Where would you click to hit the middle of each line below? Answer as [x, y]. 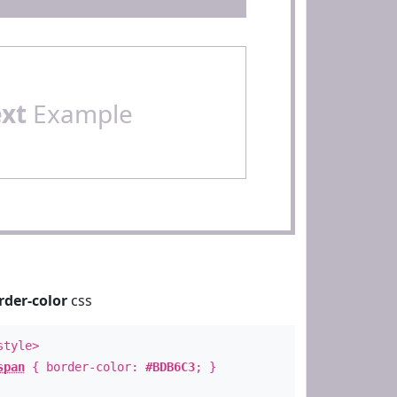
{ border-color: [85, 367]
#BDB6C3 [170, 367]
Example [79, 113]
